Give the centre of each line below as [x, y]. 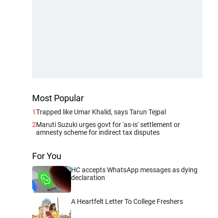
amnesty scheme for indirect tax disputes [98, 133]
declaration [88, 178]
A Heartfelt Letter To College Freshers [127, 202]
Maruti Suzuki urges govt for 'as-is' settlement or [108, 125]
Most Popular [58, 98]
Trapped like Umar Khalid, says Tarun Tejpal [101, 112]
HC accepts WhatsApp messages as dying [134, 170]
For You [47, 156]
